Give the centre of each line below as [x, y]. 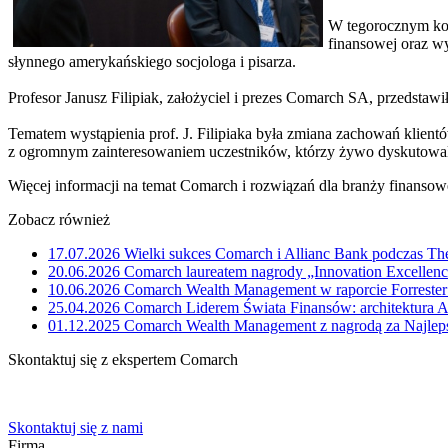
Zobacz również [59, 219]
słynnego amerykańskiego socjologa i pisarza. [152, 61]
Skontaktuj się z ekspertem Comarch [123, 359]
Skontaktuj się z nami [75, 427]
